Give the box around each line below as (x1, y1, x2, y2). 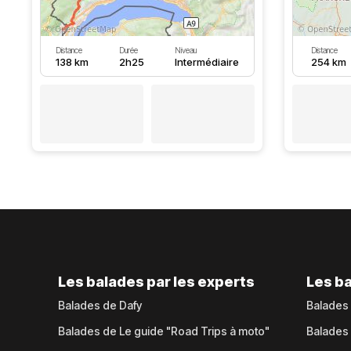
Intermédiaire (174, 56, 239, 68)
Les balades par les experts (58, 273, 255, 290)
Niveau (174, 45, 197, 55)
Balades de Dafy (58, 299, 143, 312)
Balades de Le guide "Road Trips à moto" (58, 324, 270, 338)
